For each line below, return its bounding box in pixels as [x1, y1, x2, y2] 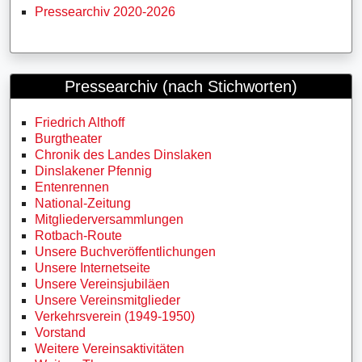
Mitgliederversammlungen [35, 213, 183, 226]
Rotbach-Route [35, 229, 122, 242]
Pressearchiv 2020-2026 [35, 5, 175, 19]
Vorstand [35, 326, 86, 339]
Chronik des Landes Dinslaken [35, 148, 212, 162]
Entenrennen [35, 180, 109, 194]
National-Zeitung [35, 196, 131, 210]
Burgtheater [35, 132, 102, 145]
